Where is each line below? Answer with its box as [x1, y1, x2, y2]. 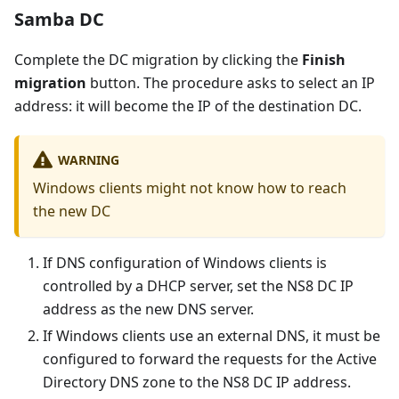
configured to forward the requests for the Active [43, 348, 377, 369]
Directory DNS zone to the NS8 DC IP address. [43, 371, 351, 392]
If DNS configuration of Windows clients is [43, 252, 327, 273]
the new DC [33, 200, 110, 221]
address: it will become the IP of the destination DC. [14, 95, 362, 116]
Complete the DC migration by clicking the [14, 49, 302, 69]
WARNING [57, 151, 119, 168]
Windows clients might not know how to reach [33, 177, 346, 198]
